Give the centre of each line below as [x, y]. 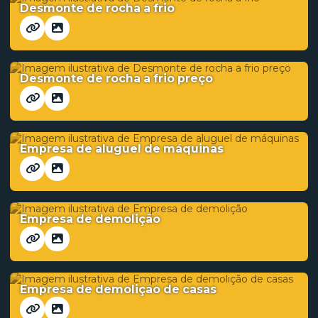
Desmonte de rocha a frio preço [116, 78]
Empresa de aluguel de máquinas [122, 149]
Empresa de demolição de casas [118, 289]
